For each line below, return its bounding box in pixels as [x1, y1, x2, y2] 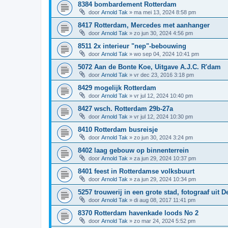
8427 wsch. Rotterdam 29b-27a [78, 104, 173, 112]
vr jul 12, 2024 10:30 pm [134, 113, 193, 120]
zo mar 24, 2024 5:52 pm [134, 217, 195, 224]
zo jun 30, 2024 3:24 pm [134, 134, 193, 140]
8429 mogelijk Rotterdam [78, 83, 156, 92]
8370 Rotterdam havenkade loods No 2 [78, 209, 198, 217]
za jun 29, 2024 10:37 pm [134, 155, 196, 161]
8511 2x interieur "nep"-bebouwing [78, 42, 186, 50]
